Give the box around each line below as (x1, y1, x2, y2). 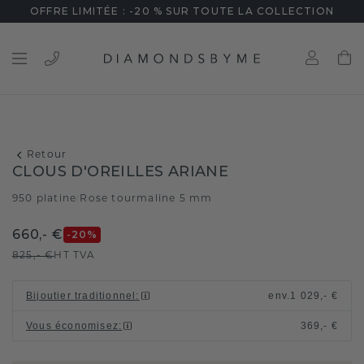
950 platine (12, 194, 77, 204)
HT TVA (54, 251, 96, 261)
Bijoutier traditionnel (26, 290, 136, 301)
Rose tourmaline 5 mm (80, 194, 213, 204)
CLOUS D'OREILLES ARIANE (12, 162, 229, 180)
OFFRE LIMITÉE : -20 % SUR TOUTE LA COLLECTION (29, 5, 334, 17)
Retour (27, 150, 67, 160)
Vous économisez (26, 320, 119, 331)
